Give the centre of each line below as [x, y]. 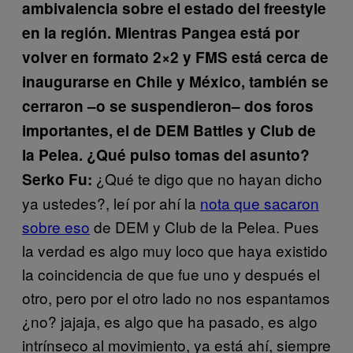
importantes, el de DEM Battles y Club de [169, 130]
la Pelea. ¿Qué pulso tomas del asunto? [166, 155]
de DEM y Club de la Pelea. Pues [204, 227]
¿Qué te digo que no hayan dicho [207, 178]
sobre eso [56, 227]
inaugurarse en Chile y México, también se [175, 82]
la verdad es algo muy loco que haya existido [175, 250]
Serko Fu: [57, 179]
